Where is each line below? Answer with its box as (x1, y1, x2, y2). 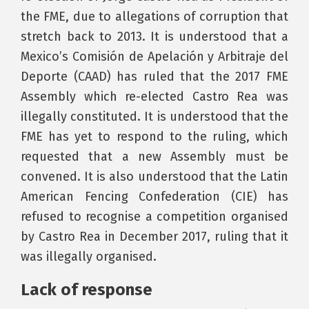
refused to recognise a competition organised (21, 209, 288, 224)
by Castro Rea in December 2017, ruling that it (21, 229, 288, 244)
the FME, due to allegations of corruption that (21, 9, 288, 24)
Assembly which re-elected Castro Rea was (21, 89, 288, 104)
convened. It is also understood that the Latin (21, 169, 288, 184)
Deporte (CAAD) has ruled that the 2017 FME (21, 69, 288, 84)
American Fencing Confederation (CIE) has (21, 189, 288, 204)
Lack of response (21, 280, 152, 299)
